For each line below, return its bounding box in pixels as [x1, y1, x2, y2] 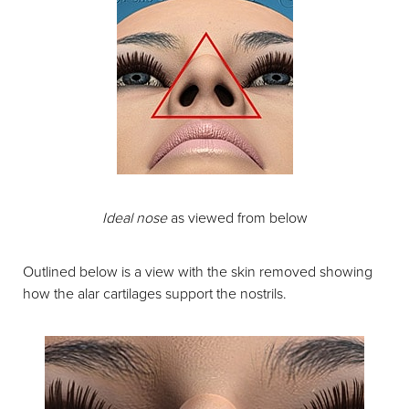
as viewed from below [166, 207, 308, 227]
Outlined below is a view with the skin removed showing [23, 261, 372, 281]
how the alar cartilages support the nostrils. [23, 283, 287, 303]
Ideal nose [101, 207, 167, 227]
